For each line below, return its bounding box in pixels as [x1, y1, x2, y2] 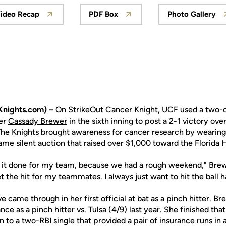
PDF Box [89, 10, 118, 19]
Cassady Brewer [8, 116, 67, 126]
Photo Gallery [167, 10, 216, 19]
